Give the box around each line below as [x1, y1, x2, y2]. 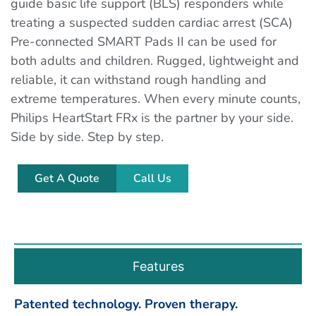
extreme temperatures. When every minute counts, [11, 90, 300, 108]
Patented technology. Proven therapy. [14, 296, 238, 313]
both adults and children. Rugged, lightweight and [11, 52, 299, 70]
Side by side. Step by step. [11, 128, 164, 146]
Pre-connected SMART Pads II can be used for [11, 33, 276, 51]
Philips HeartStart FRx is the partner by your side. [11, 109, 293, 127]
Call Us [133, 170, 171, 186]
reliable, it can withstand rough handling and [11, 71, 267, 89]
